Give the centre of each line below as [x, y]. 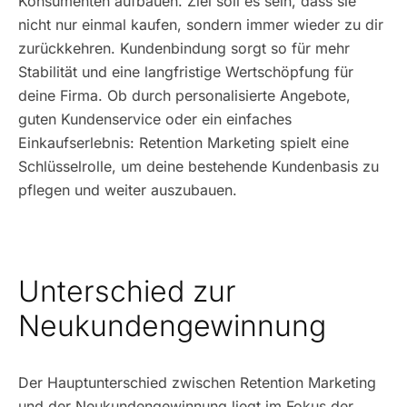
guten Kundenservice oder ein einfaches [155, 119]
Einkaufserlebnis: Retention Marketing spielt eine [184, 143]
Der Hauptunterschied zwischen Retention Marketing [197, 382]
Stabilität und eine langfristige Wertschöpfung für [186, 72]
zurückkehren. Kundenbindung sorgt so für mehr [184, 48]
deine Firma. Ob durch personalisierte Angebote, [184, 95]
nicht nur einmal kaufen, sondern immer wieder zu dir [201, 25]
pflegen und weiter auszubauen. [128, 190]
